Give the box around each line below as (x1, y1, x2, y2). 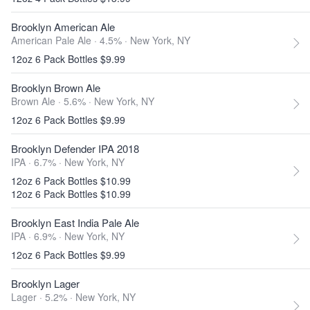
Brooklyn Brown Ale (11, 80, 100, 95)
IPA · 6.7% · (11, 155, 64, 169)
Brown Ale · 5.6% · (11, 94, 94, 108)
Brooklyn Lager (11, 276, 80, 291)
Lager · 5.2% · (11, 290, 75, 304)
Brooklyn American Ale (11, 19, 115, 34)
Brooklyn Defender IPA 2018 (11, 141, 139, 156)
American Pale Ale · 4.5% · (11, 33, 130, 47)
